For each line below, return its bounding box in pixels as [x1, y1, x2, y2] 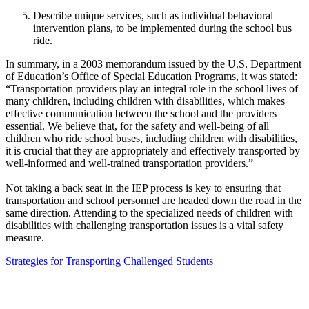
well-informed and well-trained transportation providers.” [6, 157, 256, 170]
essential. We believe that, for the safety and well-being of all [6, 120, 269, 132]
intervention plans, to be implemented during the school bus [33, 22, 292, 34]
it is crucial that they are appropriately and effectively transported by [6, 145, 300, 157]
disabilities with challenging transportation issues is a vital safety [6, 219, 283, 232]
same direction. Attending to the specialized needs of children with [6, 207, 293, 219]
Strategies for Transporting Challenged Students [6, 255, 213, 268]
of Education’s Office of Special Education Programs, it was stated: [6, 70, 297, 83]
